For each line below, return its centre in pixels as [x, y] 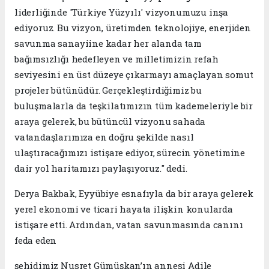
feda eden [36, 240]
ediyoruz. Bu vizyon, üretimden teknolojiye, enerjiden [133, 27]
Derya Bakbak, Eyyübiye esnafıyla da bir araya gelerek [134, 193]
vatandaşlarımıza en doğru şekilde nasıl [104, 137]
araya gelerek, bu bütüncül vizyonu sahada [110, 121]
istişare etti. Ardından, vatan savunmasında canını [129, 224]
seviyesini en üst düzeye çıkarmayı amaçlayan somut [134, 74]
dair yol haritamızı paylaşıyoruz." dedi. [101, 168]
